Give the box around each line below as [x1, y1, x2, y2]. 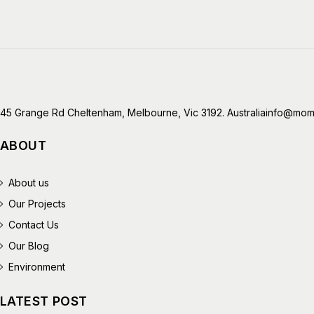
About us [8, 176, 50, 189]
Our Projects [8, 197, 67, 210]
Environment [8, 260, 66, 273]
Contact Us [8, 218, 60, 231]
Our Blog [8, 239, 50, 252]
